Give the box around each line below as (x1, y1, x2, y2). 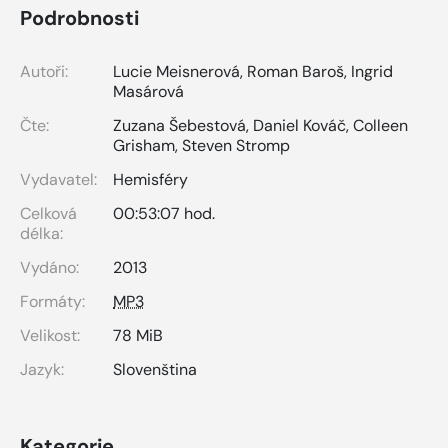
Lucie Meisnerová (113, 60, 240, 82)
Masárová (113, 80, 184, 102)
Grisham (113, 134, 175, 156)
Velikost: (20, 324, 80, 346)
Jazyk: (20, 358, 64, 380)
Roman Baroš (247, 60, 344, 82)
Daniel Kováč (253, 114, 346, 136)
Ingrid (351, 60, 393, 82)
